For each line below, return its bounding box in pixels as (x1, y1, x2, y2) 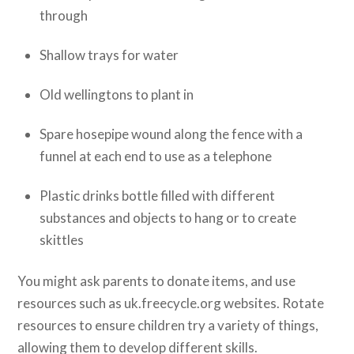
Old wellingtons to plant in (39, 86, 194, 104)
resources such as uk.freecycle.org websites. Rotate (17, 295, 325, 312)
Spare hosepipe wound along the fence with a (39, 126, 303, 143)
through (39, 7, 88, 24)
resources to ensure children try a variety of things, (17, 317, 319, 334)
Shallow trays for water (39, 47, 179, 64)
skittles (39, 232, 84, 249)
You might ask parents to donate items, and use (17, 273, 296, 290)
